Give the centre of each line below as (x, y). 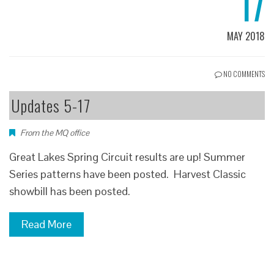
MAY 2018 (246, 36)
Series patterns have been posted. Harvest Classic (128, 174)
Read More (46, 224)
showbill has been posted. (70, 191)
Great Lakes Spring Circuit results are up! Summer (127, 157)
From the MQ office (55, 132)
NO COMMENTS (243, 73)
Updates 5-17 (51, 105)
